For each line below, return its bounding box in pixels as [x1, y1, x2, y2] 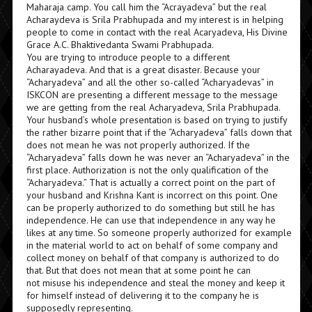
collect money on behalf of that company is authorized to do [26, 251, 279, 264]
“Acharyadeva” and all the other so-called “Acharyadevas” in [26, 76, 274, 88]
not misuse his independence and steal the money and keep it [26, 276, 285, 289]
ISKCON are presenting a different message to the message [26, 88, 278, 101]
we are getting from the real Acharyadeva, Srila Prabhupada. [26, 101, 281, 114]
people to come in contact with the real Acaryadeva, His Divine [26, 26, 288, 38]
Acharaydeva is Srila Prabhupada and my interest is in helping [26, 13, 283, 26]
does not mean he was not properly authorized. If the [26, 139, 250, 151]
